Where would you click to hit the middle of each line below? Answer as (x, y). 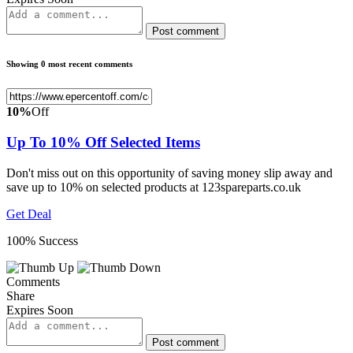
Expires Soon (40, 310)
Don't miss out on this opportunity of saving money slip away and (169, 173)
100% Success (42, 240)
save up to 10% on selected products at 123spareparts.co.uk (154, 187)
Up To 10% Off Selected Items (103, 142)
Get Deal (29, 214)
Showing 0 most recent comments (69, 64)
